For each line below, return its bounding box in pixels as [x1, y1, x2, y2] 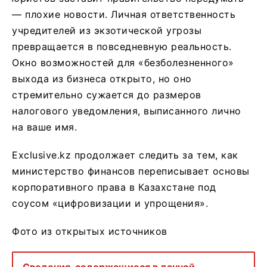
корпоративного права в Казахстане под [12, 181, 216, 194]
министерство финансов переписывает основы [12, 165, 250, 178]
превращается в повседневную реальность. [12, 41, 232, 53]
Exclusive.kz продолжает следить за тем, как [12, 149, 238, 162]
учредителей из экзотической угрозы [12, 24, 201, 37]
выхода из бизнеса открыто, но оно [12, 73, 192, 85]
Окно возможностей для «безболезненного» [12, 57, 234, 69]
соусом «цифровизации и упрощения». [12, 197, 208, 210]
